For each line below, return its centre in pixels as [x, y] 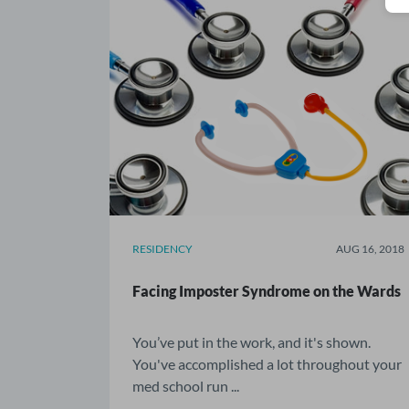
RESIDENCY [163, 248]
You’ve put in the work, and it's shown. [252, 341]
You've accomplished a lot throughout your [267, 363]
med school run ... [186, 385]
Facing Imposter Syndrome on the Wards [267, 290]
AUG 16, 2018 [371, 248]
